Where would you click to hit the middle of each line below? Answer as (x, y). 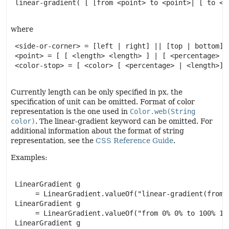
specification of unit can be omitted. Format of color (103, 102)
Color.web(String (163, 111)
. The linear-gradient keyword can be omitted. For (124, 121)
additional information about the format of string (97, 131)
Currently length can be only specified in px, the (97, 92)
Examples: (29, 157)
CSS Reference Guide (134, 141)
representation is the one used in (70, 111)
